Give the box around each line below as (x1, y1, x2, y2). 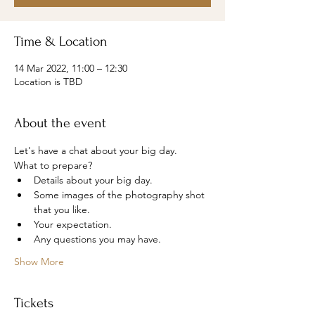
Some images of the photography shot (34, 188, 207, 201)
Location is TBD (14, 75, 82, 88)
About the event (14, 115, 106, 131)
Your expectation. (34, 218, 112, 231)
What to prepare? (14, 159, 92, 172)
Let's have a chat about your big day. (14, 144, 177, 157)
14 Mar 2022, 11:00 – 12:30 (14, 62, 127, 75)
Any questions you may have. (34, 233, 161, 245)
